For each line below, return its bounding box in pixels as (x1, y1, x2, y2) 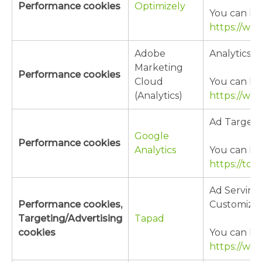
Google (135, 130, 169, 142)
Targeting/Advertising (18, 213, 122, 225)
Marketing (135, 62, 183, 74)
